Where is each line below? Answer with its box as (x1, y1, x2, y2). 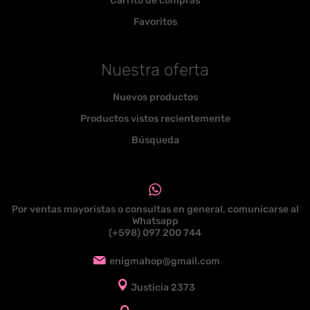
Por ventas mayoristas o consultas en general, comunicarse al (11, 203, 299, 215)
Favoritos (133, 15, 177, 28)
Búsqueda (131, 134, 179, 146)
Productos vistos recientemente (80, 112, 230, 125)
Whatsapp (131, 215, 179, 227)
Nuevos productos (112, 91, 198, 103)
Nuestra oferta (101, 60, 209, 80)
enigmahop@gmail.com (109, 255, 221, 267)
